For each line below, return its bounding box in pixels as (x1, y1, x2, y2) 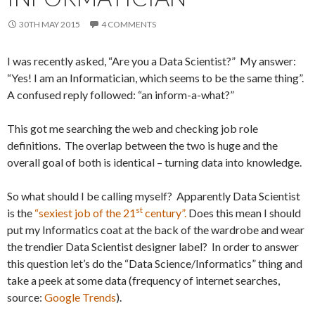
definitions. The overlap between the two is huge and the (7, 139, 278, 152)
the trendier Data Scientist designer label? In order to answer (7, 240, 299, 253)
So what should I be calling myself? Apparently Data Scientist (7, 189, 300, 202)
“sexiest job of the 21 (34, 206, 136, 219)
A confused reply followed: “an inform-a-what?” (7, 88, 234, 101)
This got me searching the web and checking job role (7, 122, 258, 135)
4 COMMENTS (101, 19, 156, 30)
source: (7, 290, 44, 304)
